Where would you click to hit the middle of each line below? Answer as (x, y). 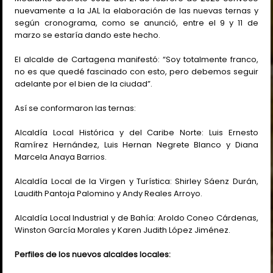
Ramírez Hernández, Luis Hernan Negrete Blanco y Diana (136, 144)
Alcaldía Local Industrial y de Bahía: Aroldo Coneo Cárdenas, (136, 218)
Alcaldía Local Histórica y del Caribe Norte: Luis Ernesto (136, 132)
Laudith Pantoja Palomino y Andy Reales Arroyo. (109, 193)
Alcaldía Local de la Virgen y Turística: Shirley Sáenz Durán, (136, 181)
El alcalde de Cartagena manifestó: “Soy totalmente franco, (136, 59)
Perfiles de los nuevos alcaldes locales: (93, 254)
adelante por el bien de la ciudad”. (84, 83)
